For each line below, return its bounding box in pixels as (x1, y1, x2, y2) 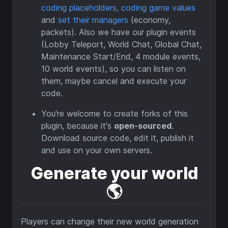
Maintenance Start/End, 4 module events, (41, 51, 201, 62)
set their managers (58, 15, 128, 25)
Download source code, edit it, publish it (41, 133, 194, 144)
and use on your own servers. (41, 145, 152, 156)
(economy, (128, 15, 170, 25)
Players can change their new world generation (21, 216, 198, 226)
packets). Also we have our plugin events (41, 27, 196, 38)
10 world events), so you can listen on (41, 64, 186, 74)
